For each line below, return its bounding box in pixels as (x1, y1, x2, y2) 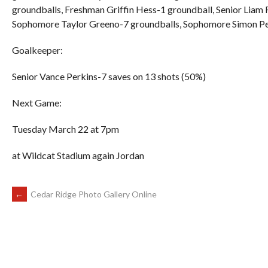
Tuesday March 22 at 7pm (12, 123, 119, 135)
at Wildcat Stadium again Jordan (12, 150, 144, 162)
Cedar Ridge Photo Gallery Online (29, 189, 157, 200)
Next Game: (12, 97, 62, 109)
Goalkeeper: (12, 44, 63, 56)
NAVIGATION (11, 218, 108, 251)
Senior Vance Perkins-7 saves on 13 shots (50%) (12, 71, 206, 83)
